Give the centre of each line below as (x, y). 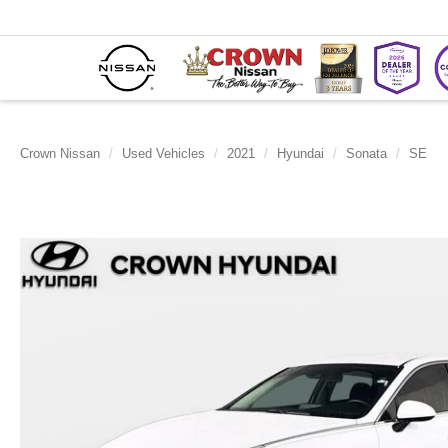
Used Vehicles (163, 153)
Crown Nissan (60, 153)
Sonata (366, 153)
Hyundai (300, 153)
